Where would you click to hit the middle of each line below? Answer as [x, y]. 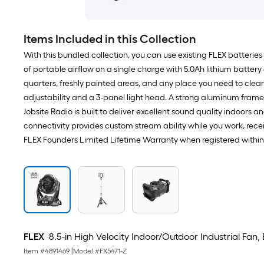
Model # [86, 251]
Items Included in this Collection [110, 39]
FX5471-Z [113, 251]
